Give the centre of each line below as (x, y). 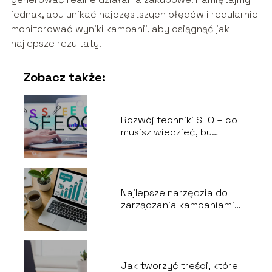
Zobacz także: (64, 77)
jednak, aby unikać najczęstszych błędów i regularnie (134, 14)
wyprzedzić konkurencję (177, 144)
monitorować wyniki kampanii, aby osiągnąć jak (120, 29)
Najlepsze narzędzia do (174, 192)
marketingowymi (159, 217)
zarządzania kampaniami (177, 205)
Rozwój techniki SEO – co (179, 120)
